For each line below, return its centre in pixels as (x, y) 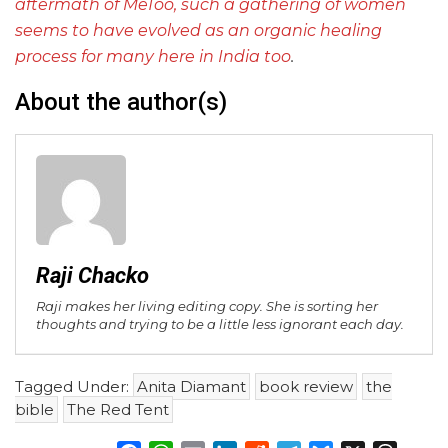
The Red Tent (118, 410)
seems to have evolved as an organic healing (198, 31)
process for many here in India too (153, 57)
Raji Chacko (92, 276)
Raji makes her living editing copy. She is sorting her (207, 306)
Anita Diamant (191, 387)
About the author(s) (121, 102)
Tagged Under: (74, 387)
